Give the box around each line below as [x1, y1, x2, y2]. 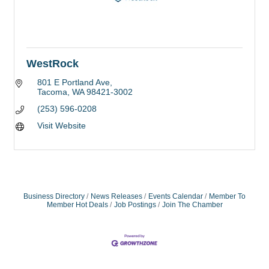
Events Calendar [148, 192, 203, 201]
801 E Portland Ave [37, 77, 110, 87]
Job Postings [113, 201, 156, 209]
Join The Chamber [162, 201, 223, 209]
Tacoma [37, 87, 67, 97]
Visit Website [37, 121, 86, 130]
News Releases [91, 192, 142, 201]
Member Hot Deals [46, 201, 108, 209]
